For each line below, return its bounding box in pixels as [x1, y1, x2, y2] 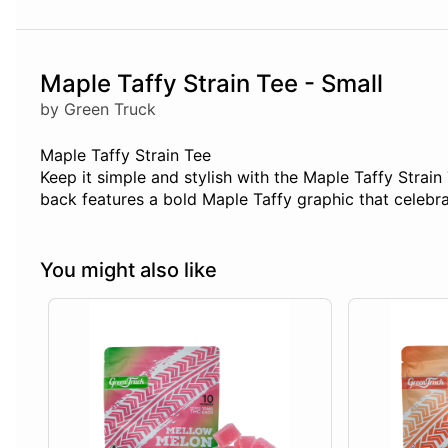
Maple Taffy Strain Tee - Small [40, 69, 383, 99]
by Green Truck [40, 99, 156, 120]
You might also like [40, 258, 217, 283]
